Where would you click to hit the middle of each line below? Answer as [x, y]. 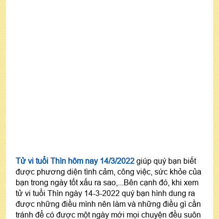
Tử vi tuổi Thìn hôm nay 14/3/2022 [75, 161]
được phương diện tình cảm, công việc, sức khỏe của [109, 171]
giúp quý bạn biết [165, 161]
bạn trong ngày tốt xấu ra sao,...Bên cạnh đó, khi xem [107, 182]
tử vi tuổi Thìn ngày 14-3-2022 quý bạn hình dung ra [105, 193]
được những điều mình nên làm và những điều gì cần [108, 204]
